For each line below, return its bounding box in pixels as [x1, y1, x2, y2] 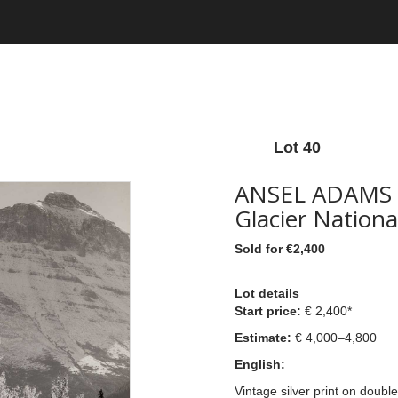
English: [235, 357, 285, 371]
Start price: [235, 304, 305, 318]
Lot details [235, 286, 299, 300]
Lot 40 [274, 139, 321, 156]
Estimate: [235, 330, 291, 345]
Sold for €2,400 [235, 242, 325, 256]
